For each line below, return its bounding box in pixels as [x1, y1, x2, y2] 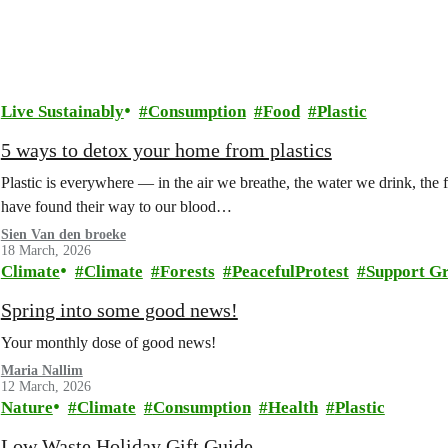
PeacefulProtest [231, 262, 349, 281]
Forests [159, 262, 215, 281]
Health [267, 398, 318, 417]
